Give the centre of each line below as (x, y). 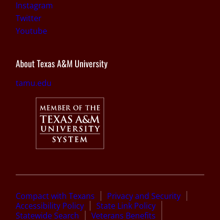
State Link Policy (126, 206)
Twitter (28, 18)
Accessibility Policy (50, 206)
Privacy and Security (144, 196)
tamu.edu (34, 83)
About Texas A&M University (62, 63)
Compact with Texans (55, 196)
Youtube (31, 31)
